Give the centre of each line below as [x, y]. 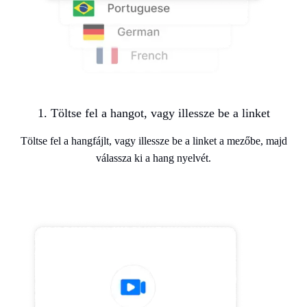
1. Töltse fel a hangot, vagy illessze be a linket [153, 113]
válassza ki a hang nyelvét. [153, 158]
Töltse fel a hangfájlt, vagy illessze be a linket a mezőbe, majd [153, 140]
